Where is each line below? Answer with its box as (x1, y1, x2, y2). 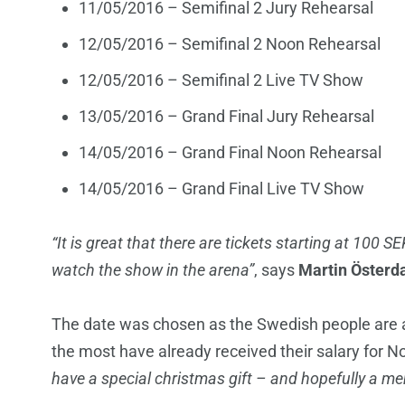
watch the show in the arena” (52, 260, 254, 280)
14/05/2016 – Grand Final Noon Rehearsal (79, 143, 381, 163)
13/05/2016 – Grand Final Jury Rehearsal (79, 107, 374, 127)
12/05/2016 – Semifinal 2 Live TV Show (79, 71, 363, 90)
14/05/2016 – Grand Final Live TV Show (79, 179, 364, 199)
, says (254, 260, 298, 280)
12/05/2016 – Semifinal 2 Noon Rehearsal (79, 34, 381, 54)
